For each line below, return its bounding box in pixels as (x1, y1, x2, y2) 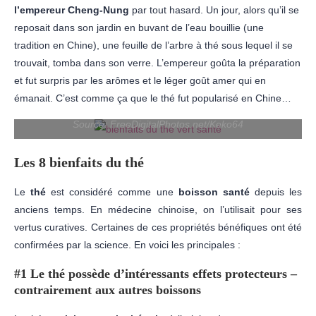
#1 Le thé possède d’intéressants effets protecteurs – (14, 266, 297, 281)
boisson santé (173, 186, 250, 197)
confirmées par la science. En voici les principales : (14, 238, 241, 250)
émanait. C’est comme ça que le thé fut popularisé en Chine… (14, 92, 291, 104)
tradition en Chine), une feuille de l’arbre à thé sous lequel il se (14, 39, 293, 51)
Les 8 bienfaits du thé (14, 154, 144, 170)
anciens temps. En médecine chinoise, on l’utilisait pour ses (14, 203, 302, 215)
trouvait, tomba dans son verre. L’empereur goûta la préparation (14, 56, 300, 68)
